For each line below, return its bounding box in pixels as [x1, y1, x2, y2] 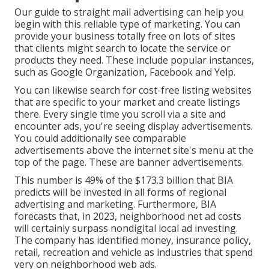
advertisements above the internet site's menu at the [14, 144, 253, 157]
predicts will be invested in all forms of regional [14, 186, 226, 199]
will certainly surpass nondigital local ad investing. [14, 222, 238, 235]
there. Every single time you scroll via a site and [14, 107, 226, 121]
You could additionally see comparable [14, 131, 186, 145]
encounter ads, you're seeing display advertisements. [14, 119, 253, 133]
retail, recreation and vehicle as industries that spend [14, 246, 253, 259]
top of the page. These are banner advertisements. [14, 156, 244, 169]
